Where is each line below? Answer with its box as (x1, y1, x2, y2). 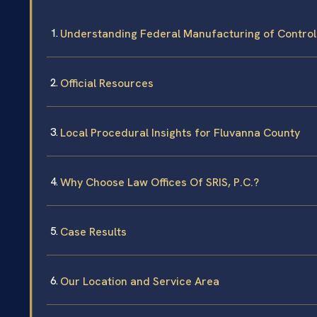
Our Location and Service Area (60, 274, 219, 289)
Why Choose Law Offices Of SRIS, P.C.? (60, 175, 259, 190)
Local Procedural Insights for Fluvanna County (60, 125, 300, 141)
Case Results (60, 224, 127, 240)
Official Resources (60, 76, 154, 91)
